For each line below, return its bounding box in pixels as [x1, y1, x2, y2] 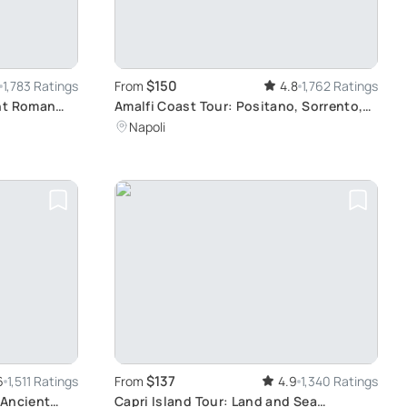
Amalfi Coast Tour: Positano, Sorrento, [114, 97, 363, 115]
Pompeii [114, 116, 167, 134]
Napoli [129, 118, 165, 136]
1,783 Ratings [3, 77, 78, 95]
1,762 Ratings [302, 77, 378, 95]
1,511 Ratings [7, 372, 78, 391]
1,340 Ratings [301, 372, 378, 391]
